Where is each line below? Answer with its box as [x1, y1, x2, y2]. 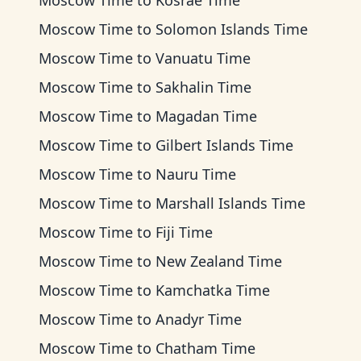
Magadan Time [156, 106, 257, 126]
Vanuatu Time [156, 48, 251, 68]
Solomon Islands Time [156, 19, 308, 39]
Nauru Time [156, 164, 236, 184]
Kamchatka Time [156, 280, 270, 300]
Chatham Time [156, 338, 255, 358]
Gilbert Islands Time [156, 135, 293, 155]
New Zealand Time [156, 251, 282, 271]
